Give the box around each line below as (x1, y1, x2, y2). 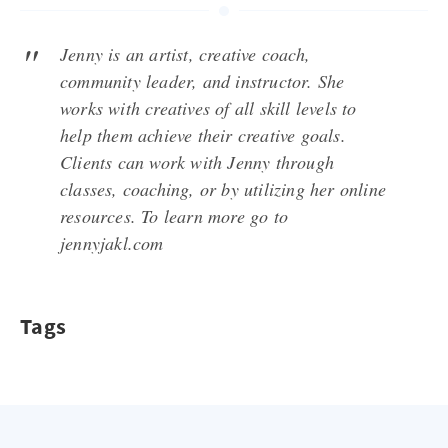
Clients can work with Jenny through (60, 150, 334, 174)
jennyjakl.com (60, 231, 164, 255)
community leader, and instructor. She (60, 69, 345, 93)
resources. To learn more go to (60, 204, 288, 228)
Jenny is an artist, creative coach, (60, 42, 310, 66)
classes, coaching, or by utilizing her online (60, 177, 387, 201)
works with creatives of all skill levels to (60, 96, 357, 120)
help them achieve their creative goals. (60, 123, 346, 147)
